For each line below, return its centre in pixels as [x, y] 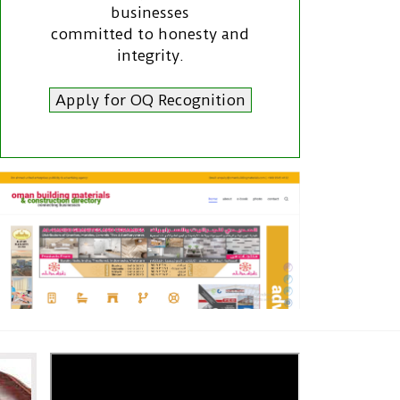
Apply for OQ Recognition [150, 100]
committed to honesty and [150, 33]
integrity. [150, 55]
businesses [150, 12]
